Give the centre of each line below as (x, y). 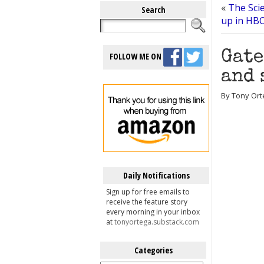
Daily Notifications (156, 175)
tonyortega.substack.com (157, 222)
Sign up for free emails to (148, 192)
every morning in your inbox (153, 212)
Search (153, 10)
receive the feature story (147, 202)
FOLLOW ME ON (136, 56)
